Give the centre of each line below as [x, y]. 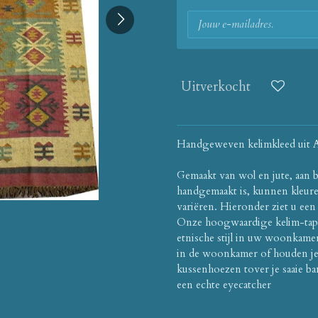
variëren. [197, 206]
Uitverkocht [216, 87]
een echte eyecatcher [224, 284]
